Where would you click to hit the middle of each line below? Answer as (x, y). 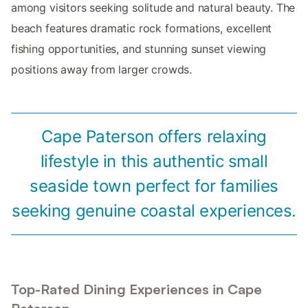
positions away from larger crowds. (102, 70)
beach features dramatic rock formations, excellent (142, 29)
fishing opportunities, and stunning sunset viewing (139, 49)
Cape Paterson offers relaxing (154, 137)
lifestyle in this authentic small (154, 162)
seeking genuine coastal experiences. (154, 211)
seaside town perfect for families (154, 186)
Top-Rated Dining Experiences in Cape (136, 289)
